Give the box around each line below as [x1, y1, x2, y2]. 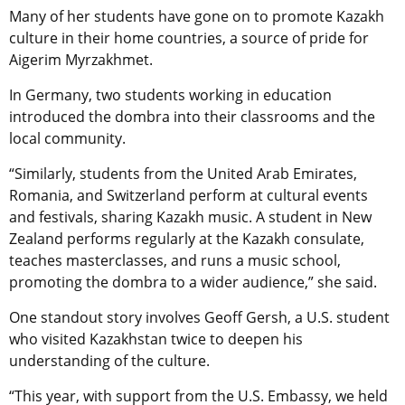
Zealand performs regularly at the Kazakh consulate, [9, 229, 364, 250]
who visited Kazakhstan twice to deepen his [9, 329, 303, 350]
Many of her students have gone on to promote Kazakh [9, 6, 384, 27]
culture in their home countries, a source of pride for [9, 28, 369, 49]
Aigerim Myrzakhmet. [9, 50, 153, 71]
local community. [9, 128, 126, 149]
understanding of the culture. [9, 351, 210, 372]
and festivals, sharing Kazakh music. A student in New [9, 207, 372, 228]
